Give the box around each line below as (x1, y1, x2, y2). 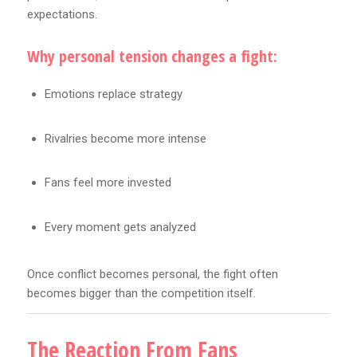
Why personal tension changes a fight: (26, 45, 277, 68)
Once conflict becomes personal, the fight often (26, 267, 278, 282)
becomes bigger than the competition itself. (26, 286, 256, 301)
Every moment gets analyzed (44, 219, 196, 234)
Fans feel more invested (44, 175, 171, 190)
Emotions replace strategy (44, 87, 182, 102)
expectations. (26, 7, 97, 22)
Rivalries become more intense (44, 131, 206, 146)
